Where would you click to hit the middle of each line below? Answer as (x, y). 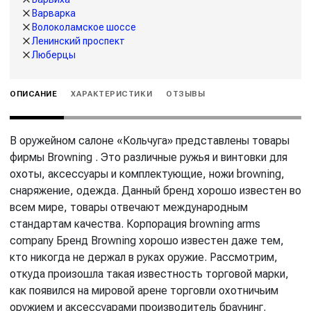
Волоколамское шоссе (84, 27)
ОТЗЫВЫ (186, 94)
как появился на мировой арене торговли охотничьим (144, 290)
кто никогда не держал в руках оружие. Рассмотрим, (144, 257)
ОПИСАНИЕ (34, 94)
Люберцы (54, 54)
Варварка (54, 13)
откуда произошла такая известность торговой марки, (149, 274)
